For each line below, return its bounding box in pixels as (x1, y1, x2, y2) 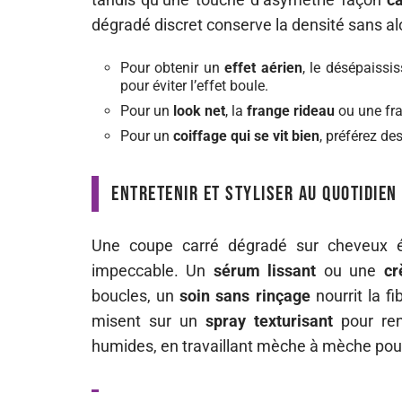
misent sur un (92, 311, 205, 331)
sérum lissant (213, 261, 317, 281)
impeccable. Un (92, 261, 214, 281)
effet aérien (224, 59, 302, 77)
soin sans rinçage (179, 286, 310, 306)
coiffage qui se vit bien (173, 127, 319, 145)
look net (173, 102, 225, 120)
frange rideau (247, 102, 335, 120)
